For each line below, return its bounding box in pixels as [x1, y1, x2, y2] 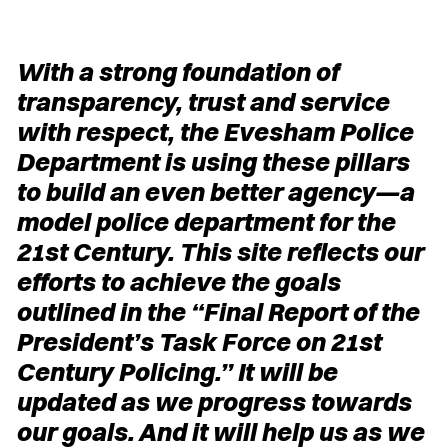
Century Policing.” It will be [16, 355, 337, 387]
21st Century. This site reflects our [16, 235, 423, 267]
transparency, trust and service [16, 85, 389, 117]
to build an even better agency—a [16, 175, 414, 207]
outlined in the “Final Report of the [16, 295, 419, 327]
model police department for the [16, 205, 395, 237]
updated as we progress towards [16, 385, 411, 417]
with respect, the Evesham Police [16, 115, 413, 147]
